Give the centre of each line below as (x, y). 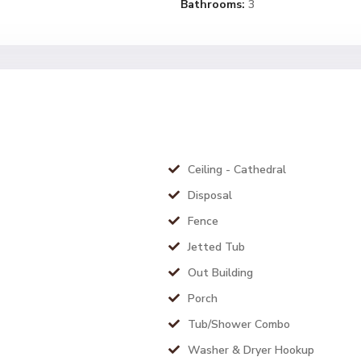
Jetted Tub (216, 247)
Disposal (210, 195)
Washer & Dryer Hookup (251, 350)
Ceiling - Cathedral (237, 170)
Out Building (220, 273)
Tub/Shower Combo (239, 324)
